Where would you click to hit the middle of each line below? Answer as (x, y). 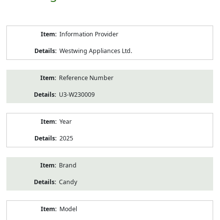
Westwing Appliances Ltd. (96, 51)
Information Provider (89, 34)
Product (17, 29)
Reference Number (86, 78)
